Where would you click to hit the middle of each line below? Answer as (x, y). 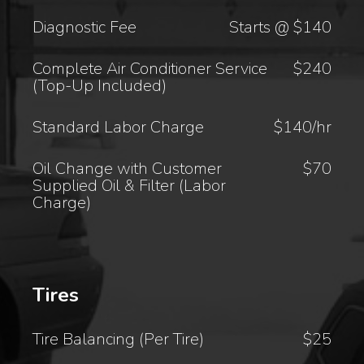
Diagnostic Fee (85, 28)
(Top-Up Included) (100, 86)
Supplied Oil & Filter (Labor (130, 186)
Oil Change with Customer (128, 169)
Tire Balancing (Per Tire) (119, 340)
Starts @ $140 (280, 28)
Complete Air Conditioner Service (150, 69)
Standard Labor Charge (119, 128)
